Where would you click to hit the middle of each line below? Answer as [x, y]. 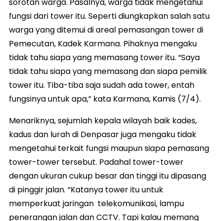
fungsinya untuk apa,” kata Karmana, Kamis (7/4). [105, 99]
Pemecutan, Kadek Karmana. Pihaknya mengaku [103, 44]
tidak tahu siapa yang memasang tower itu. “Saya [104, 58]
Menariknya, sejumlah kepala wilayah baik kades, [103, 121]
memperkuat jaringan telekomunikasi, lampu [96, 204]
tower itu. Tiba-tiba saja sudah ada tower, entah [102, 85]
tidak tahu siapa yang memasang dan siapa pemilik [108, 72]
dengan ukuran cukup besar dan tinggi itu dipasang [108, 176]
